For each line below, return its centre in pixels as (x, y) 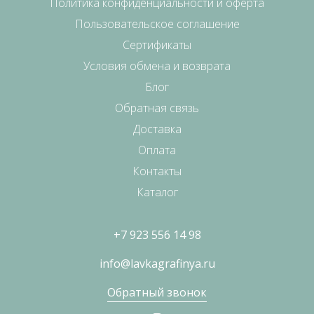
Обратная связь (157, 108)
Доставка (157, 129)
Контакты (157, 171)
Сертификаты (157, 45)
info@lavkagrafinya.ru (157, 263)
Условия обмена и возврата (157, 66)
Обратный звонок (157, 292)
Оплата (157, 150)
